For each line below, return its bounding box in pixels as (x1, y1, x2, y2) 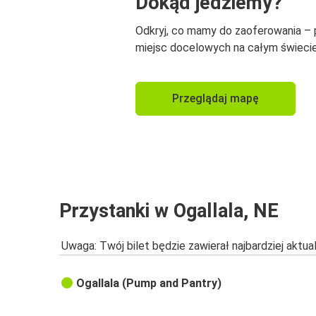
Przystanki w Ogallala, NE (59, 199, 279, 222)
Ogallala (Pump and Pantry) (76, 276, 222, 291)
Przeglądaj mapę (172, 92, 259, 106)
